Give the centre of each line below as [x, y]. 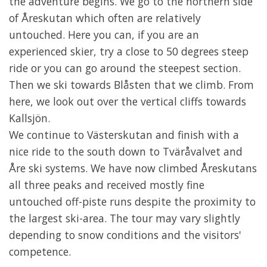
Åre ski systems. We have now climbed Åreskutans [133, 168]
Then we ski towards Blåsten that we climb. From [131, 85]
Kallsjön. [30, 118]
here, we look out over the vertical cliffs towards [128, 101]
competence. [40, 252]
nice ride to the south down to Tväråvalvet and [126, 151]
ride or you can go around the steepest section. [125, 68]
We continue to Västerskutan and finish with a [124, 135]
